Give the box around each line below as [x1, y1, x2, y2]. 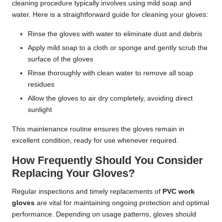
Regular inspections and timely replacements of [12, 188, 163, 196]
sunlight [28, 106, 52, 114]
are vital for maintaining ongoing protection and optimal [35, 199, 209, 207]
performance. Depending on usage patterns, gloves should [12, 211, 196, 219]
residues [28, 81, 55, 89]
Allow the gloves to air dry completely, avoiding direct [28, 95, 193, 103]
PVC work [163, 188, 195, 196]
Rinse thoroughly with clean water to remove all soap [28, 69, 193, 77]
